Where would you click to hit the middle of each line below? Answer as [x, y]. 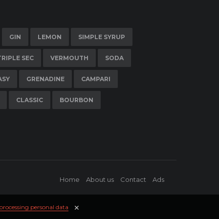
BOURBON [77, 100]
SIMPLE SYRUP [102, 37]
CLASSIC [30, 100]
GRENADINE [45, 79]
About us [100, 180]
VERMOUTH [69, 58]
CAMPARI [96, 79]
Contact [133, 180]
